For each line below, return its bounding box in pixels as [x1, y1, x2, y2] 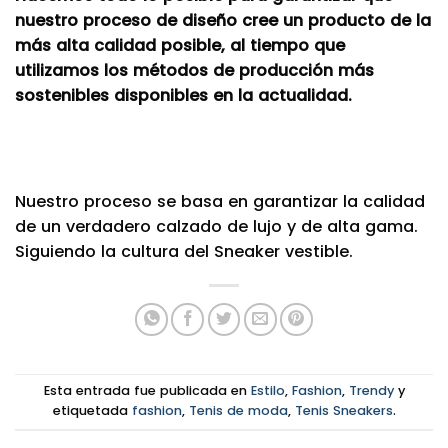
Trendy [348, 381, 394, 399]
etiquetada [52, 401, 132, 419]
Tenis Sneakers [294, 401, 393, 419]
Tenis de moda [188, 401, 288, 419]
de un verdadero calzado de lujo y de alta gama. [15, 214, 418, 238]
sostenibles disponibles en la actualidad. [15, 83, 352, 107]
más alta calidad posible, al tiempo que [15, 33, 345, 57]
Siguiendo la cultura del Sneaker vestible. [15, 239, 353, 263]
